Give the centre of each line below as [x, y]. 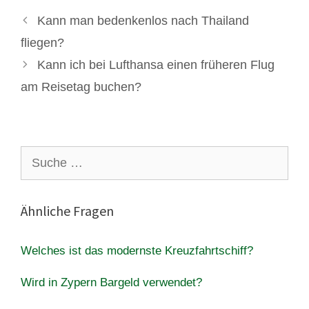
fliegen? [42, 42]
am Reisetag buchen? [81, 87]
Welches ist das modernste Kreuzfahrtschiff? [137, 250]
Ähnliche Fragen [67, 210]
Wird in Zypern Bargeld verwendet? [111, 282]
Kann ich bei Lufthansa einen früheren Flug [156, 64]
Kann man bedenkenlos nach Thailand [143, 20]
